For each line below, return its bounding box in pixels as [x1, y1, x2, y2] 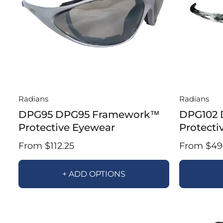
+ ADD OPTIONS [62, 169, 125, 179]
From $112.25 [18, 140, 74, 151]
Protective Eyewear [18, 121, 115, 133]
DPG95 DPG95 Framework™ [18, 108, 160, 120]
